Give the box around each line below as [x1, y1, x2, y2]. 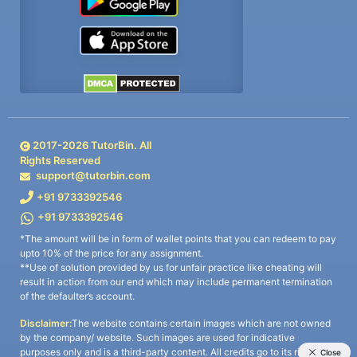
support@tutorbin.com [36, 169, 151, 182]
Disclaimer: [20, 317, 72, 330]
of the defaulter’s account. [20, 289, 135, 302]
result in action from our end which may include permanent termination [20, 275, 332, 288]
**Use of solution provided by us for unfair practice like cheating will [20, 261, 322, 273]
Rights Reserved [20, 154, 100, 167]
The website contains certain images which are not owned [72, 317, 331, 330]
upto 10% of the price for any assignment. [20, 246, 203, 259]
